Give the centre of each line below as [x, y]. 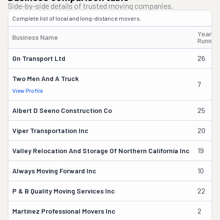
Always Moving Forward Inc [54, 171]
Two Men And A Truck [45, 78]
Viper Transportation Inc [50, 130]
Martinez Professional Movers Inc [64, 211]
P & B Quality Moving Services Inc [64, 191]
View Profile [27, 90]
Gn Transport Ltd [39, 58]
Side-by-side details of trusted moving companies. [91, 6]
